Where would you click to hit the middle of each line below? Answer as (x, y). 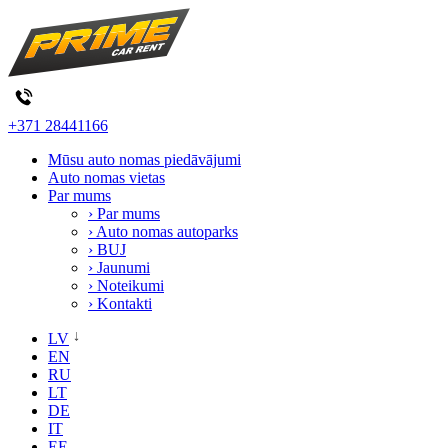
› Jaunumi (119, 267)
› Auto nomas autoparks (163, 231)
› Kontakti (120, 303)
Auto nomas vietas (106, 177)
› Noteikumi (126, 285)
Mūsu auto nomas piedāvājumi (144, 159)
